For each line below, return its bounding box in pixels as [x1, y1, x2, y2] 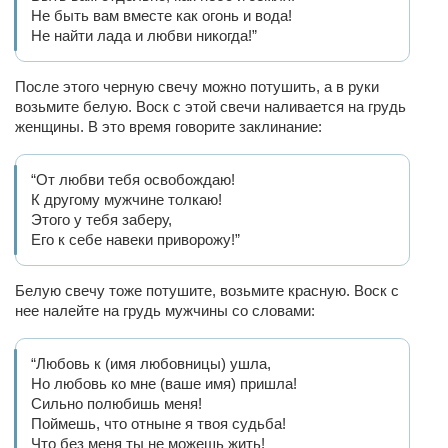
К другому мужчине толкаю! [31, 191, 226, 208]
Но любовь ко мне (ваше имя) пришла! [31, 375, 301, 392]
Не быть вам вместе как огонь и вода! [31, 7, 296, 24]
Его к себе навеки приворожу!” [31, 231, 240, 248]
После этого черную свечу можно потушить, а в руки [15, 78, 379, 95]
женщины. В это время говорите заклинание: [15, 118, 326, 135]
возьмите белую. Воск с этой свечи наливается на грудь [15, 98, 406, 115]
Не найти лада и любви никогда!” [31, 27, 257, 44]
